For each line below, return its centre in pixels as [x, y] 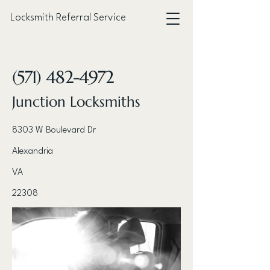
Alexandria [33, 152]
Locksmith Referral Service [68, 18]
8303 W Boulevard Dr [54, 130]
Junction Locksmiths [76, 102]
